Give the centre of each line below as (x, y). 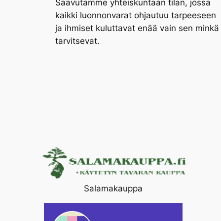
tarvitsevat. (77, 41)
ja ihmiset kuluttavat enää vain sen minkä (137, 28)
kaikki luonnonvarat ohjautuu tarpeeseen (136, 15)
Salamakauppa (113, 188)
